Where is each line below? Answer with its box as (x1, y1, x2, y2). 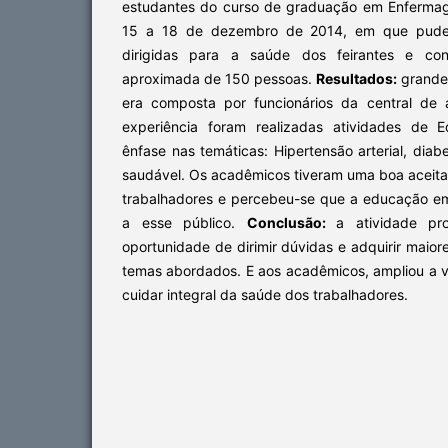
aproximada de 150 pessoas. (122, 69, 316, 87)
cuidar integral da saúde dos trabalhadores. (122, 285, 408, 303)
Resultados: (316, 69, 397, 87)
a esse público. (122, 213, 247, 231)
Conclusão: (246, 213, 337, 231)
